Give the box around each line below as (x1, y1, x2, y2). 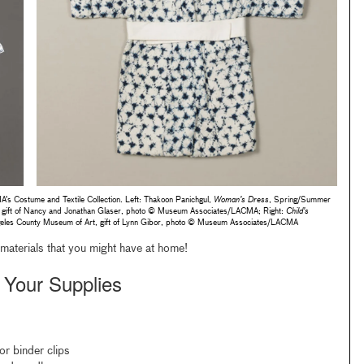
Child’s (285, 206, 309, 215)
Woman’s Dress (213, 195, 269, 204)
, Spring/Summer (268, 195, 331, 204)
